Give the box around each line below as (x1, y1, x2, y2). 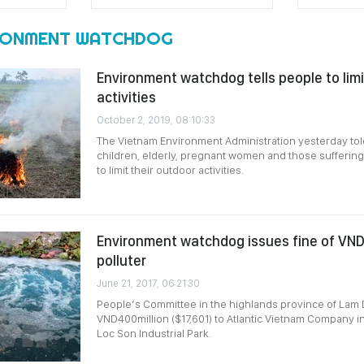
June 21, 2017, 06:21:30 (97, 277, 200, 289)
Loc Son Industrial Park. (97, 327, 211, 340)
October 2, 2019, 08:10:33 (97, 114, 215, 126)
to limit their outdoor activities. (97, 163, 244, 176)
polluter (97, 252, 146, 269)
